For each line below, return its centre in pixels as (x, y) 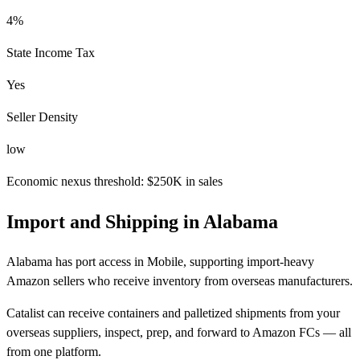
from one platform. (54, 351)
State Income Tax (51, 52)
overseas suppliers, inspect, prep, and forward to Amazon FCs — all (179, 332)
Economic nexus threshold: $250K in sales (115, 181)
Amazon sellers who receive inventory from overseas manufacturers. (180, 280)
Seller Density (42, 117)
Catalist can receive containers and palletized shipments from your (173, 313)
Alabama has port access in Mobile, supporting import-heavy (160, 261)
